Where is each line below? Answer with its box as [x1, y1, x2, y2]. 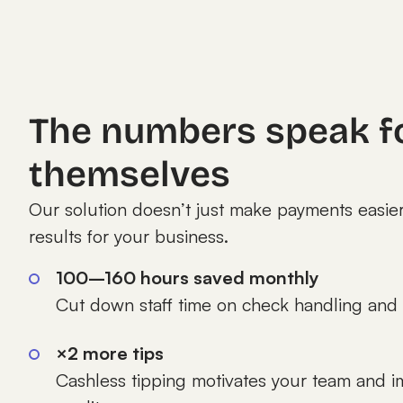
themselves [29, 153, 230, 196]
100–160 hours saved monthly [56, 266, 319, 289]
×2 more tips [56, 342, 164, 364]
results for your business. [29, 225, 228, 247]
